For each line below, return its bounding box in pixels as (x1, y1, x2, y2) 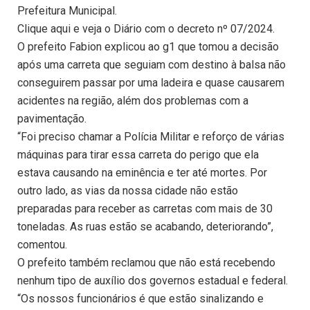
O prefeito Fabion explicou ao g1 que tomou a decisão (17, 40, 279, 54)
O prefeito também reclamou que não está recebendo (17, 256, 275, 270)
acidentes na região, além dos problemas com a (17, 94, 248, 108)
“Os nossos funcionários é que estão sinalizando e (17, 292, 264, 306)
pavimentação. (17, 112, 86, 126)
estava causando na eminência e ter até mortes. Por (17, 166, 267, 180)
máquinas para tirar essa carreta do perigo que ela (17, 148, 259, 162)
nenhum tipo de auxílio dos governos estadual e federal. (17, 274, 288, 288)
